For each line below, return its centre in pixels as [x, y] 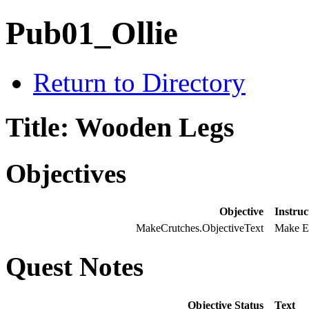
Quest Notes [74, 267]
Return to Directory [139, 82]
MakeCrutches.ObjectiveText [200, 228]
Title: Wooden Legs [120, 127]
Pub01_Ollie [92, 33]
